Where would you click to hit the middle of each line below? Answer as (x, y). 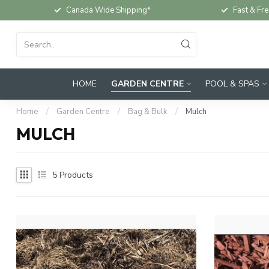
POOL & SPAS (232, 84)
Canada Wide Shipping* (108, 10)
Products (75, 175)
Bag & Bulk (148, 112)
